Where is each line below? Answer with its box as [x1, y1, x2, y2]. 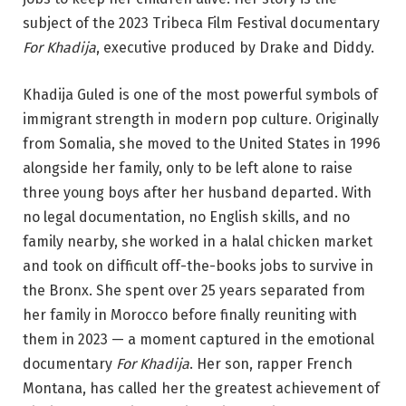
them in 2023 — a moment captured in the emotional [23, 330, 374, 348]
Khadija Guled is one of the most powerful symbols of [23, 85, 378, 103]
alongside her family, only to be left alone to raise [23, 159, 353, 177]
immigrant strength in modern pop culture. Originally [23, 110, 379, 128]
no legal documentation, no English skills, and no [23, 208, 350, 226]
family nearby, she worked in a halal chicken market [23, 232, 372, 250]
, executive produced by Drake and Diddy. [96, 38, 374, 56]
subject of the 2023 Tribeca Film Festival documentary [23, 14, 380, 32]
